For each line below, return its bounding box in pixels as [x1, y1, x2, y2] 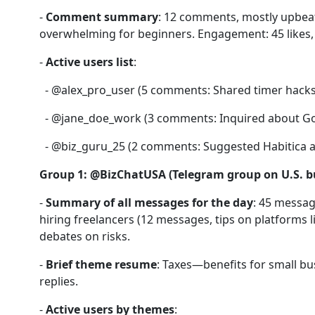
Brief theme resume [46, 257, 157, 272]
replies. [39, 274, 78, 289]
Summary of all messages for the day [46, 195, 253, 210]
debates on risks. [39, 229, 130, 244]
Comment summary [46, 9, 158, 25]
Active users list [46, 54, 134, 70]
